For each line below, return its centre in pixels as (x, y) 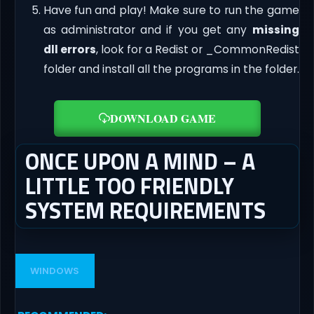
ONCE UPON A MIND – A (140, 162)
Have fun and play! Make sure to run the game (171, 11)
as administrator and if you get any (148, 30)
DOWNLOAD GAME (163, 118)
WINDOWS (55, 271)
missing (275, 30)
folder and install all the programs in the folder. (171, 69)
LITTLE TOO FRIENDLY (129, 186)
